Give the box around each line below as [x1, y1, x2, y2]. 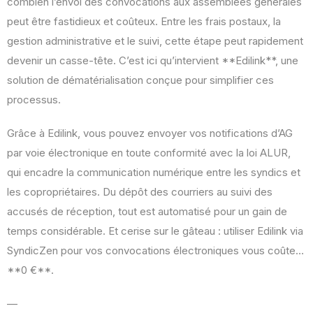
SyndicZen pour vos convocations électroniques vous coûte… [7, 244, 304, 258]
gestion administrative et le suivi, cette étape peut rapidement [7, 34, 303, 48]
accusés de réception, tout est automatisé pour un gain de [7, 205, 287, 219]
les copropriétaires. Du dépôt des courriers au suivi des [7, 185, 272, 199]
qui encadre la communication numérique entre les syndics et [7, 166, 300, 180]
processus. [7, 93, 61, 107]
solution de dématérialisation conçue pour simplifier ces [7, 73, 274, 87]
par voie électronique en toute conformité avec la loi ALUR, [7, 146, 291, 160]
